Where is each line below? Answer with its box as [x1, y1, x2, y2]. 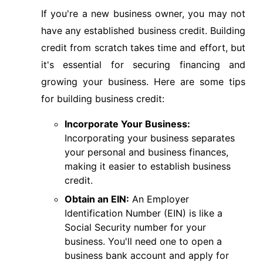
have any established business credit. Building [41, 25, 245, 36]
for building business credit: [41, 93, 164, 104]
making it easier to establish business [65, 160, 231, 172]
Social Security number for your [65, 221, 206, 233]
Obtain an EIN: [65, 193, 129, 205]
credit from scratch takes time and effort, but [41, 42, 245, 53]
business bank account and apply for [65, 249, 229, 261]
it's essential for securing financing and [41, 59, 245, 70]
